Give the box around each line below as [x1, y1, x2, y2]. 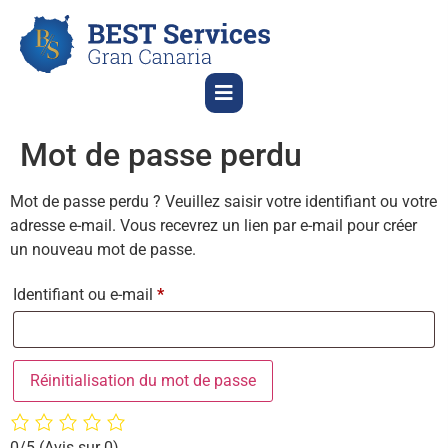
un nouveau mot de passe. [10, 239, 196, 259]
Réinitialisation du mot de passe [30, 370, 256, 390]
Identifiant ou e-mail [13, 284, 157, 304]
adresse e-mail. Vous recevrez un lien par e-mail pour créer [10, 215, 417, 235]
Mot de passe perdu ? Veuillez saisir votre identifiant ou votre [10, 191, 437, 211]
